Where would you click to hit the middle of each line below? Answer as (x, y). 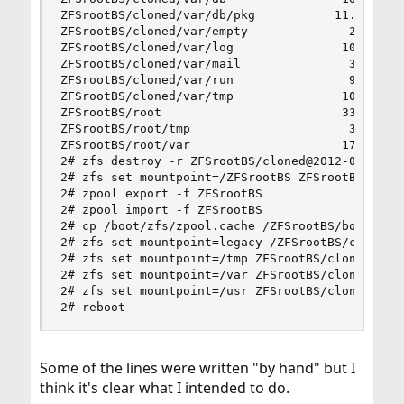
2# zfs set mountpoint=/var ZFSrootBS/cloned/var (230, 275)
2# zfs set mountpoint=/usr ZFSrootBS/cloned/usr (230, 291)
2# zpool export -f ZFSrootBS (161, 193)
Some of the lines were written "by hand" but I (197, 368)
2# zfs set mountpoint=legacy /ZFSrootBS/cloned (226, 242)
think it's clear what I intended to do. (164, 388)
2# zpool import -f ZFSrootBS (161, 210)
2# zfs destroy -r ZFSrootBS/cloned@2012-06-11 (222, 161)
